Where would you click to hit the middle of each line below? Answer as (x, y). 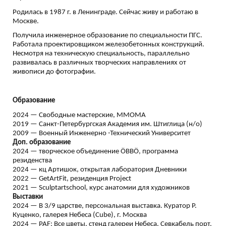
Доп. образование (42, 142)
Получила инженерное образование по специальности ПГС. (107, 36)
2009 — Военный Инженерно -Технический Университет (102, 133)
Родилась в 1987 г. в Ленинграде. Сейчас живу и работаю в (105, 12)
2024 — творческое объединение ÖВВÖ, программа (95, 151)
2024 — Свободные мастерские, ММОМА (79, 115)
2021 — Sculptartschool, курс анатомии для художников (101, 188)
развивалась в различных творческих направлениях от (99, 63)
